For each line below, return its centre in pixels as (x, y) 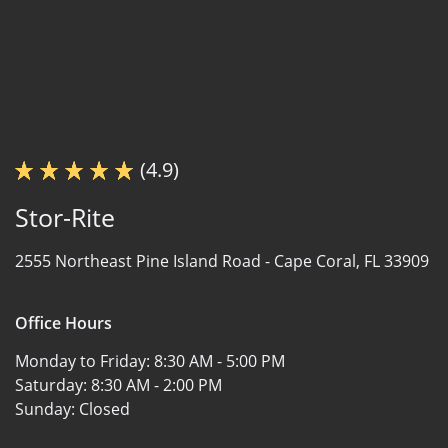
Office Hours (63, 322)
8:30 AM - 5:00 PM (219, 360)
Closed (104, 408)
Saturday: (53, 384)
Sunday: (47, 408)
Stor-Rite (65, 216)
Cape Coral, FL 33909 (351, 260)
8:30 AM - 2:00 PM (156, 384)
